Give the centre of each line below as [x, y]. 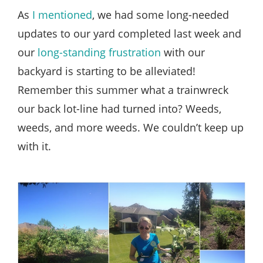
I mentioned [62, 14]
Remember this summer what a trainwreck [123, 90]
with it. [34, 146]
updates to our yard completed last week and [129, 33]
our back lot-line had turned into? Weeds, [119, 108]
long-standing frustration [99, 52]
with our [183, 52]
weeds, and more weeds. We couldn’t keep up [131, 127]
